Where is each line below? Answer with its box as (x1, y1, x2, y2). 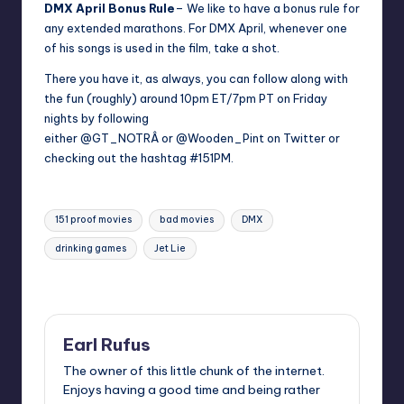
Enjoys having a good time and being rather (63, 381, 320, 399)
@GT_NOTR (80, 130, 151, 145)
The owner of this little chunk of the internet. (63, 363, 325, 380)
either (44, 130, 80, 145)
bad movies (159, 214, 214, 226)
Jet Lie (153, 242, 186, 254)
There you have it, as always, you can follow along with (44, 70, 348, 86)
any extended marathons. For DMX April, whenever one (44, 20, 347, 35)
